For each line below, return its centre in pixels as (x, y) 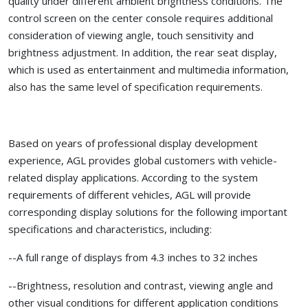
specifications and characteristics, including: (110, 229)
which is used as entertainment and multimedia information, (148, 70)
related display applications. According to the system (133, 178)
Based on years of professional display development (133, 143)
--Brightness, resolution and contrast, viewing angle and (141, 286)
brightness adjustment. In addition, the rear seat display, (143, 53)
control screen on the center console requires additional (141, 18)
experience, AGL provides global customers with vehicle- (143, 161)
